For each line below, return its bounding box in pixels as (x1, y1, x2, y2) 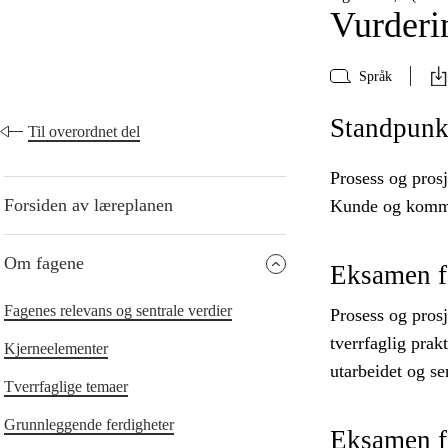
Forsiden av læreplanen (4, 195, 173, 216)
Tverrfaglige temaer (4, 378, 128, 396)
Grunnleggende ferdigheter (4, 416, 174, 434)
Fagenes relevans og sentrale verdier (4, 302, 232, 320)
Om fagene (4, 253, 84, 274)
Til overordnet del (28, 123, 140, 141)
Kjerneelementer (4, 340, 108, 358)
